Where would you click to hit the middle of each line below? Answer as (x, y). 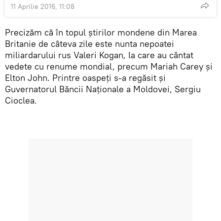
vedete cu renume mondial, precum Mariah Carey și (109, 66)
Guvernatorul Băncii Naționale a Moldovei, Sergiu (103, 89)
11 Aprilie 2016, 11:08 (43, 6)
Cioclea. (21, 100)
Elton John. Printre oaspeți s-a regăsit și (85, 77)
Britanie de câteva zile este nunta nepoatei (90, 43)
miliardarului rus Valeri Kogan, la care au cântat (99, 55)
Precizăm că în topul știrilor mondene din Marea (101, 32)
